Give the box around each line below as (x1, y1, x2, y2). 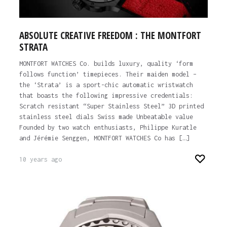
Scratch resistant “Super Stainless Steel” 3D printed (19, 102, 204, 110)
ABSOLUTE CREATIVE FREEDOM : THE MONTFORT (19, 28, 201, 42)
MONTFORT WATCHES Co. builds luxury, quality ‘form (19, 59, 193, 67)
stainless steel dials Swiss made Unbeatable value (19, 112, 193, 121)
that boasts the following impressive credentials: (19, 91, 193, 99)
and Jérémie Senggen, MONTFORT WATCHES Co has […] (19, 134, 190, 142)
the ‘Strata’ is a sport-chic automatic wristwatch (19, 81, 193, 89)
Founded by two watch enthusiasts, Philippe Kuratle (19, 123, 197, 131)
